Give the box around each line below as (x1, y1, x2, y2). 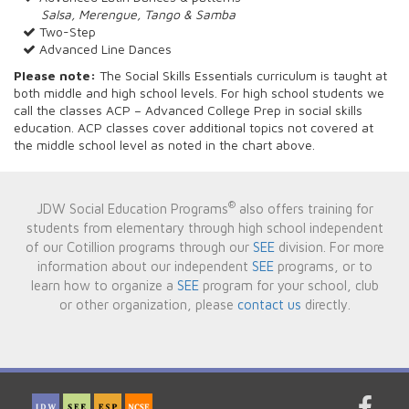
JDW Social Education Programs (36, 200, 228, 216)
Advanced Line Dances (36, 40, 172, 57)
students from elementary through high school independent (26, 219, 383, 236)
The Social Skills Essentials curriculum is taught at (96, 67, 387, 83)
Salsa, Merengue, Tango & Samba (41, 5, 236, 22)
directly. (300, 296, 351, 312)
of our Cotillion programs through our (25, 238, 253, 255)
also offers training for (235, 200, 373, 216)
